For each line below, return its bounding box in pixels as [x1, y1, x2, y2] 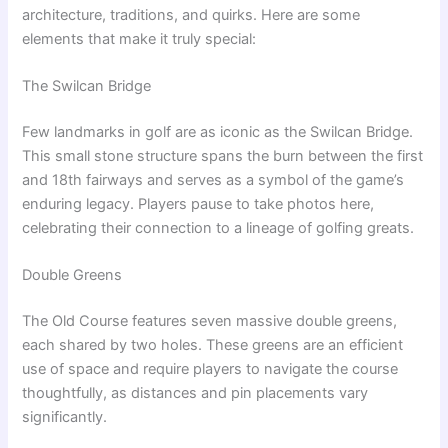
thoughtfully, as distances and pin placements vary [22, 384, 369, 403]
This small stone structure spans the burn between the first [22, 146, 424, 165]
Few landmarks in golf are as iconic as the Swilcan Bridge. [22, 122, 414, 141]
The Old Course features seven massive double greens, [22, 312, 398, 331]
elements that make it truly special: [22, 29, 257, 48]
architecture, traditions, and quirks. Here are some [22, 5, 361, 24]
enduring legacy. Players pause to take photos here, [22, 194, 375, 213]
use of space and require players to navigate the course [22, 360, 399, 379]
